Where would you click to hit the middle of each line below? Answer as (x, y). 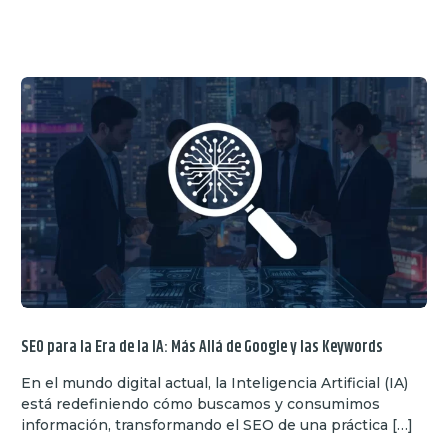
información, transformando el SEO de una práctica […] (217, 424)
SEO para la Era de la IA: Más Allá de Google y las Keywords (202, 347)
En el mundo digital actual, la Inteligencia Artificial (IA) (215, 382)
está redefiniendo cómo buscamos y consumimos (201, 403)
